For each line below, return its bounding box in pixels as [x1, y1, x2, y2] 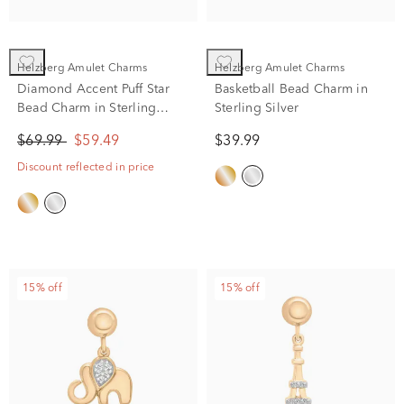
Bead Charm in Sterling [17, 101, 157, 115]
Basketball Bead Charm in [215, 82, 368, 96]
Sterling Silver [215, 101, 299, 115]
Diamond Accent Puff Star [17, 82, 170, 96]
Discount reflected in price [17, 161, 155, 173]
